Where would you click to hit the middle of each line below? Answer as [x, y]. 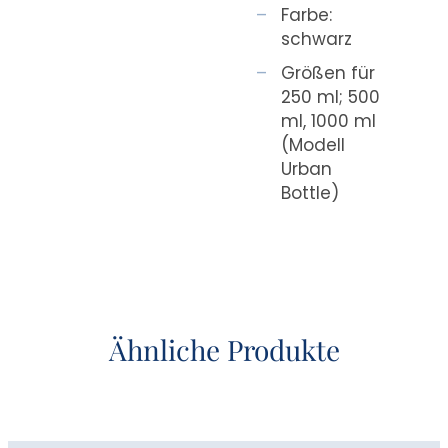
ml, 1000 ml [329, 120]
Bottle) [310, 192]
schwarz [317, 38]
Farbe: [307, 14]
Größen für [328, 72]
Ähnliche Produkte [224, 349]
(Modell [313, 144]
